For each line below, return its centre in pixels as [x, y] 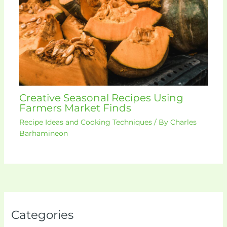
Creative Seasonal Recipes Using [101, 98]
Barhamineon [43, 134]
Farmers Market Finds [75, 108]
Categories [42, 215]
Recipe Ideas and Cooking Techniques [85, 122]
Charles [183, 122]
